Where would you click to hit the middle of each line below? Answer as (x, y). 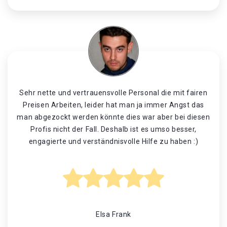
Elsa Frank (113, 214)
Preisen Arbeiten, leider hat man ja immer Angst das (113, 105)
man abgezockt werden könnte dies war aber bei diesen (113, 117)
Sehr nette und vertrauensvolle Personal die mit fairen (113, 93)
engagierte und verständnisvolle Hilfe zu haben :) (113, 141)
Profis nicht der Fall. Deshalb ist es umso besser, (113, 129)
